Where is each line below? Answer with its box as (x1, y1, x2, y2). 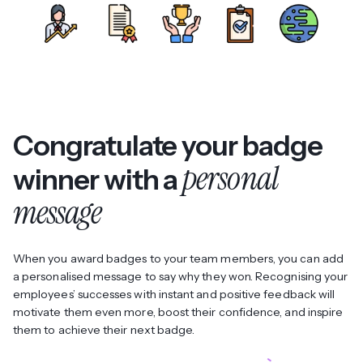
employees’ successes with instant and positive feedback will (13, 286, 335, 301)
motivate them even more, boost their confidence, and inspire (13, 304, 344, 319)
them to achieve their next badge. (13, 322, 195, 337)
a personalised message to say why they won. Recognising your (13, 268, 348, 284)
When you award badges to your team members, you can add (13, 250, 344, 266)
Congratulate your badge (13, 127, 322, 163)
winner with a (13, 161, 183, 197)
